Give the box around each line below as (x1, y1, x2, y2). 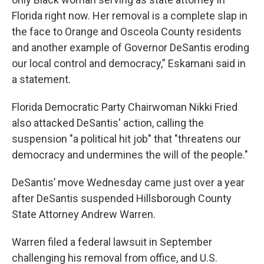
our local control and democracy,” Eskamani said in (12, 57, 246, 70)
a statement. (12, 73, 71, 85)
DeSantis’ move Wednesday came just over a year (12, 176, 245, 189)
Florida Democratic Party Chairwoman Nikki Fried (12, 101, 237, 113)
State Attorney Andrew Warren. (12, 208, 156, 220)
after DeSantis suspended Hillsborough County (12, 192, 232, 204)
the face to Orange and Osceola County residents (12, 25, 242, 38)
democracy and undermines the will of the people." (12, 148, 248, 161)
